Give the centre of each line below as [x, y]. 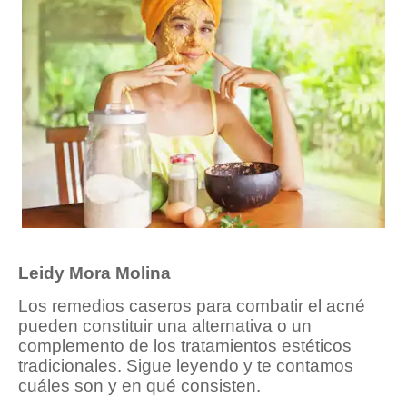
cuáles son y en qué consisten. [139, 386]
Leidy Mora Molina [94, 273]
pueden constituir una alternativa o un [165, 326]
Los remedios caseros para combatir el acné [192, 306]
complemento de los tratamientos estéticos [185, 346]
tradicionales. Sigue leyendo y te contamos [186, 366]
